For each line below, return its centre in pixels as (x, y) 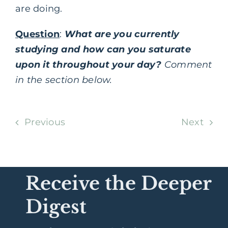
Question (38, 34)
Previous (45, 122)
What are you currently (122, 34)
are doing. (39, 9)
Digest (56, 207)
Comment (188, 65)
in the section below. (64, 80)
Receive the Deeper (118, 184)
